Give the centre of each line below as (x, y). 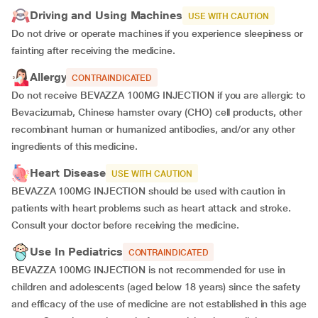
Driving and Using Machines (106, 15)
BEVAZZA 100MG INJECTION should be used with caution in (148, 191)
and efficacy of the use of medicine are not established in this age (159, 304)
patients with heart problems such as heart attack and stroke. (152, 208)
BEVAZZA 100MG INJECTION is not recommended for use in (148, 270)
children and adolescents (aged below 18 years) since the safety (156, 287)
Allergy (48, 77)
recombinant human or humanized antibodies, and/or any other (154, 129)
